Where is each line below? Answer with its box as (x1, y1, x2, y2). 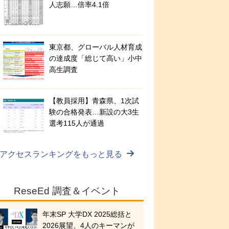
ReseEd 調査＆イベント (14, 186, 120, 197)
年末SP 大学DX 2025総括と (42, 210, 132, 219)
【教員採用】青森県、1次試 (49, 97, 139, 105)
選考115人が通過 (49, 119, 104, 128)
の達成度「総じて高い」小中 (49, 54, 142, 63)
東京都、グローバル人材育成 (49, 43, 142, 52)
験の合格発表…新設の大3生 (49, 108, 139, 117)
